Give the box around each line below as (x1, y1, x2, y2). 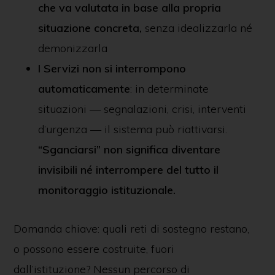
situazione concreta (37, 21, 139, 35)
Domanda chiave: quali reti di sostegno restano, (13, 222, 249, 236)
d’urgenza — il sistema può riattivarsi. (37, 122, 227, 136)
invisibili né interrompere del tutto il (37, 163, 219, 177)
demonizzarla (37, 41, 107, 55)
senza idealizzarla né (144, 21, 252, 35)
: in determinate (130, 82, 209, 96)
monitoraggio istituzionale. (37, 183, 176, 197)
